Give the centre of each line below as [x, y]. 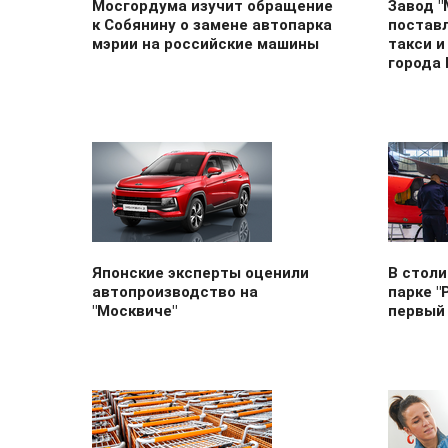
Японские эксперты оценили [200, 273]
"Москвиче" [134, 311]
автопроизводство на [175, 292]
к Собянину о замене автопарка [212, 25]
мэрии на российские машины [205, 44]
